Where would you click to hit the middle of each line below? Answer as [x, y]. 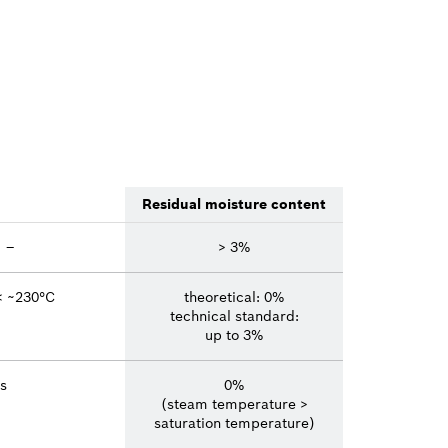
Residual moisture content [234, 203]
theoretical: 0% [234, 296]
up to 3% [234, 334]
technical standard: [234, 315]
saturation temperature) [234, 422]
